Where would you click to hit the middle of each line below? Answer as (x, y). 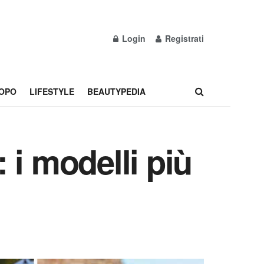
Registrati (183, 38)
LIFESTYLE (52, 91)
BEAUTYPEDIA (116, 91)
